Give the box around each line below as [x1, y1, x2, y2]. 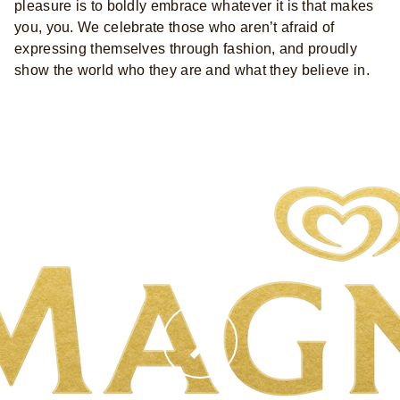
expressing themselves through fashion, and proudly [14, 40, 357, 56]
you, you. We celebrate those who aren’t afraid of [14, 19, 335, 35]
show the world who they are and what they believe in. [14, 62, 370, 78]
